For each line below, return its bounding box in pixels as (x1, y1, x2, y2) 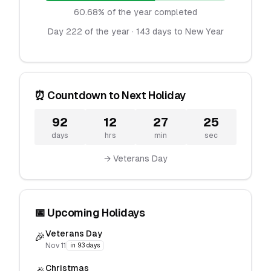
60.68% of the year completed (74, 7, 197, 17)
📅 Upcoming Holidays (34, 206, 145, 219)
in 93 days (70, 242, 100, 249)
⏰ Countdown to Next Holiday (34, 89, 186, 102)
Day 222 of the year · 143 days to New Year (47, 27, 224, 36)
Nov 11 (45, 241, 66, 250)
